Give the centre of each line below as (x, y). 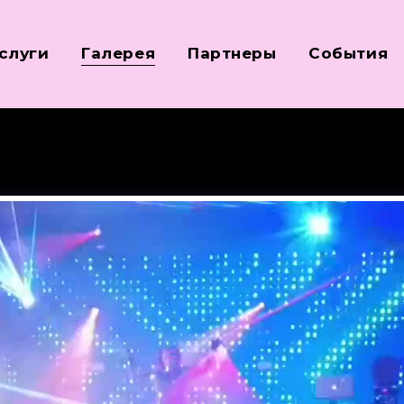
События (349, 53)
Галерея (119, 53)
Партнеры (232, 53)
